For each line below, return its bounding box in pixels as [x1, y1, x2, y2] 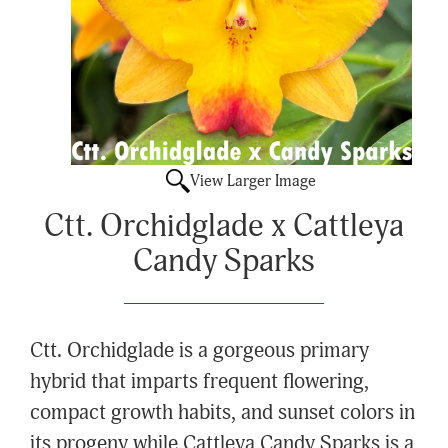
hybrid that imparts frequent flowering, [30, 369, 369, 396]
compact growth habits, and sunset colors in [30, 400, 415, 427]
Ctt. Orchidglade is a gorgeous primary [30, 338, 369, 365]
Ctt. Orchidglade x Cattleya [44, 206, 404, 247]
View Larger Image [190, 171, 317, 192]
